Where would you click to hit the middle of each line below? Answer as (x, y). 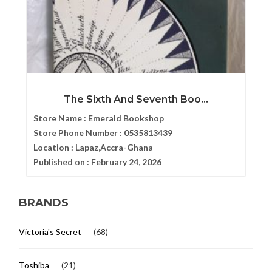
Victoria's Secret (50, 232)
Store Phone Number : (78, 132)
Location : (54, 147)
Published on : (62, 161)
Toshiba (34, 265)
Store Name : (60, 118)
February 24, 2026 (126, 161)
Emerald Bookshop (126, 118)
